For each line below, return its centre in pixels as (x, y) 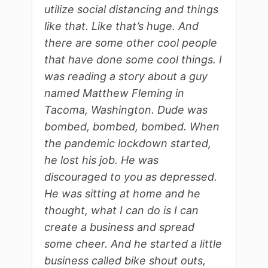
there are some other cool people (131, 43)
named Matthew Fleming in (114, 93)
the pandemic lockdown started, (128, 144)
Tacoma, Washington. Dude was (126, 110)
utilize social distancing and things (131, 10)
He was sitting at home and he (122, 194)
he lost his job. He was (101, 160)
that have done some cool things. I (133, 60)
